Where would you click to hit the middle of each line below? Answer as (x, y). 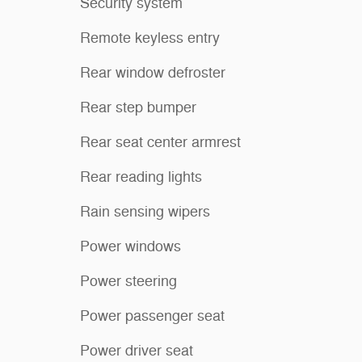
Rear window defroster (153, 72)
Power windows (130, 246)
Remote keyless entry (150, 38)
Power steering (128, 281)
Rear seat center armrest (160, 142)
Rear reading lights (141, 177)
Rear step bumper (138, 107)
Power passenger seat (152, 316)
